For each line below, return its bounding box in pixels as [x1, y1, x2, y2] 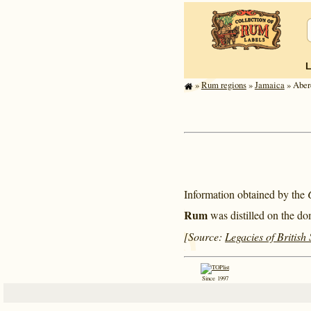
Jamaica [254, 78, 285, 91]
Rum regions [201, 78, 246, 91]
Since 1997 [201, 274, 228, 283]
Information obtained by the [184, 186, 308, 201]
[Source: [184, 228, 225, 244]
